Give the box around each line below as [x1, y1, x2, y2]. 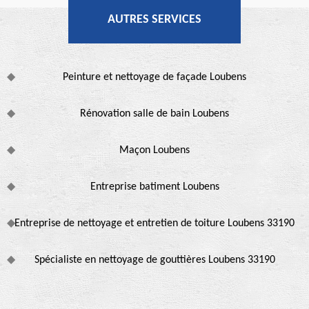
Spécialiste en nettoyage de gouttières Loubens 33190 [34, 254, 275, 266]
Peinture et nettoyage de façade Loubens [63, 71, 246, 83]
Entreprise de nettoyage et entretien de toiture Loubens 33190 [14, 217, 295, 229]
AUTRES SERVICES [108, 12, 201, 26]
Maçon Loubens [119, 144, 190, 156]
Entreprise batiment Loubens [90, 181, 219, 192]
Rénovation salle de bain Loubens [80, 108, 229, 119]
